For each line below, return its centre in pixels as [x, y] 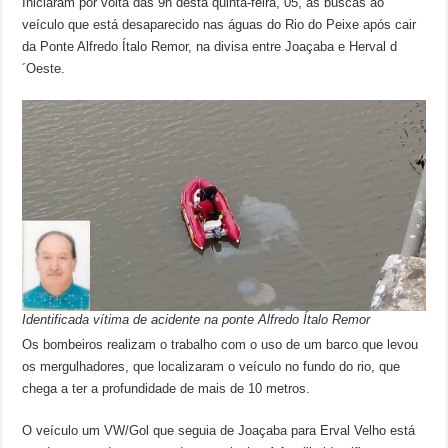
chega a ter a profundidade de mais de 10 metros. [166, 389]
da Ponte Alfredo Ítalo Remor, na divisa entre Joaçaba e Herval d [210, 46]
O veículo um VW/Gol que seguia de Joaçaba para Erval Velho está [219, 431]
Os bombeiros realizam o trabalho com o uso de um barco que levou [220, 345]
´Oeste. [44, 68]
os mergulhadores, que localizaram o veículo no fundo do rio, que [211, 367]
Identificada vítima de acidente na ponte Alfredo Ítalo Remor [196, 320]
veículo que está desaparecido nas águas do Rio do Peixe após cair [219, 24]
